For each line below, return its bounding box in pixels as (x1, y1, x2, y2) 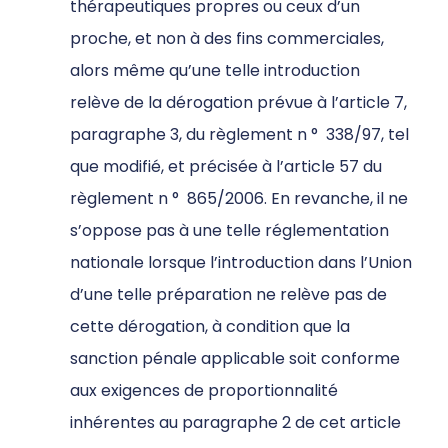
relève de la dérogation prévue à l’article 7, (70, 91, 407, 115)
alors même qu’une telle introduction (70, 59, 360, 83)
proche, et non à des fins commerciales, (70, 27, 384, 51)
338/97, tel (318, 123, 409, 147)
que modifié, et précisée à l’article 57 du (70, 155, 382, 179)
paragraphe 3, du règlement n (70, 123, 311, 147)
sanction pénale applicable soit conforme (70, 347, 400, 371)
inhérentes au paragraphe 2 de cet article (70, 411, 401, 435)
